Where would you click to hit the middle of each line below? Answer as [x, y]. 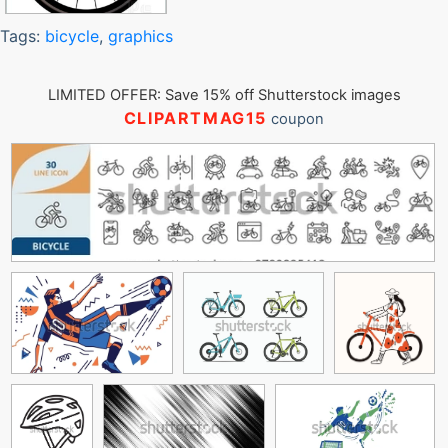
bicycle [72, 36]
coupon [296, 119]
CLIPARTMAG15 [195, 118]
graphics [140, 36]
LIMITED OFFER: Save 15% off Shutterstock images [224, 95]
